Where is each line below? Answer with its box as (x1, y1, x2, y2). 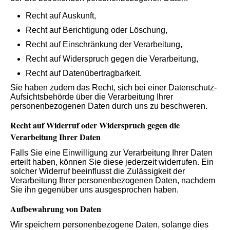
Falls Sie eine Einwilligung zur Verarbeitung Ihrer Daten (10, 148, 213, 158)
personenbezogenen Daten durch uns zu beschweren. (10, 101, 207, 110)
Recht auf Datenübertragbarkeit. (26, 68, 142, 78)
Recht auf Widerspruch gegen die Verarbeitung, (26, 54, 198, 63)
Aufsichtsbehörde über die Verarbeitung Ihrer (10, 92, 173, 101)
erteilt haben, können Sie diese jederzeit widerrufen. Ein (10, 158, 214, 167)
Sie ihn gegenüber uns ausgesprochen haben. (10, 185, 179, 195)
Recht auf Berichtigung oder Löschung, (26, 25, 167, 34)
